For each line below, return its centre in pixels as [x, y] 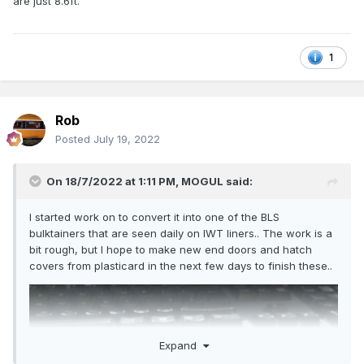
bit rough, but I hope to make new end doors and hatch [171, 250]
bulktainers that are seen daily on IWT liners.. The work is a [181, 234]
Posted [74, 139]
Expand [181, 345]
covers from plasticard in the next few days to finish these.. [181, 266]
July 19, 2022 [127, 139]
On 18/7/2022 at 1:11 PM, [114, 182]
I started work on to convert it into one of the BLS [154, 217]
